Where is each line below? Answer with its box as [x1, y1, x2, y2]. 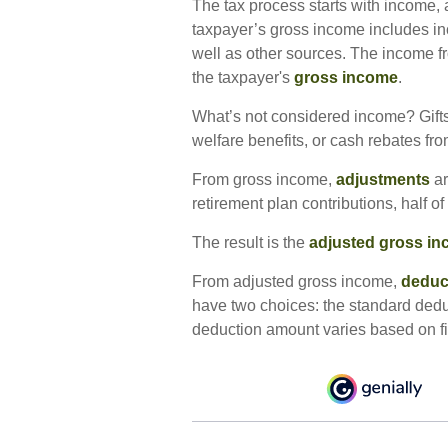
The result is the [192, 234, 309, 251]
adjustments [336, 171, 430, 188]
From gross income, [192, 171, 336, 188]
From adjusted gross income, [192, 273, 401, 290]
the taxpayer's [192, 69, 294, 86]
